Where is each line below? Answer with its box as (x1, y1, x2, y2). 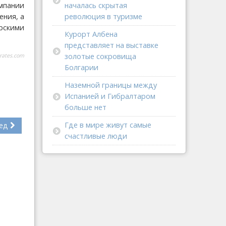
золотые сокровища (65, 51, 136, 61)
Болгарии (65, 63, 98, 72)
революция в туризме (65, 12, 142, 21)
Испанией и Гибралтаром (65, 91, 155, 101)
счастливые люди (65, 131, 127, 141)
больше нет (65, 102, 106, 112)
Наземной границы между (65, 80, 157, 90)
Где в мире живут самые (65, 120, 151, 130)
